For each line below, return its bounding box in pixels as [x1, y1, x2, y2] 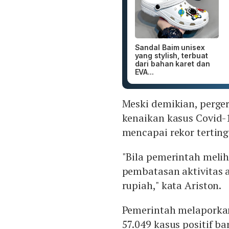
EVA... [134, 67, 154, 77]
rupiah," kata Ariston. [122, 178, 222, 193]
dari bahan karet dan [134, 59, 210, 68]
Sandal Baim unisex [134, 43, 205, 52]
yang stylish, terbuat [134, 51, 208, 60]
